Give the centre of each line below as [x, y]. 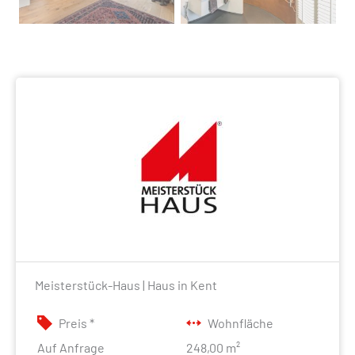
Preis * [77, 323]
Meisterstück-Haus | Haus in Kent [126, 284]
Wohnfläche [241, 323]
